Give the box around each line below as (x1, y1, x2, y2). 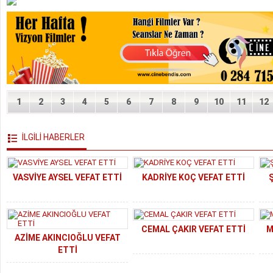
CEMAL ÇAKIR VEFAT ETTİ (141, 224, 246, 235)
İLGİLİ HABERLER (22, 132, 85, 143)
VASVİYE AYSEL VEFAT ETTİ (13, 172, 122, 183)
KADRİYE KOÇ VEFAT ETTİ (142, 172, 245, 183)
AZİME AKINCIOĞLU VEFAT (14, 233, 121, 243)
